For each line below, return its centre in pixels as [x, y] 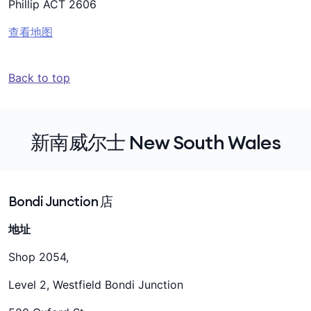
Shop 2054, [39, 257]
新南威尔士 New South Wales [155, 142]
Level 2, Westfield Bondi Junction [96, 285]
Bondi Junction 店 [61, 201]
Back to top [39, 78]
